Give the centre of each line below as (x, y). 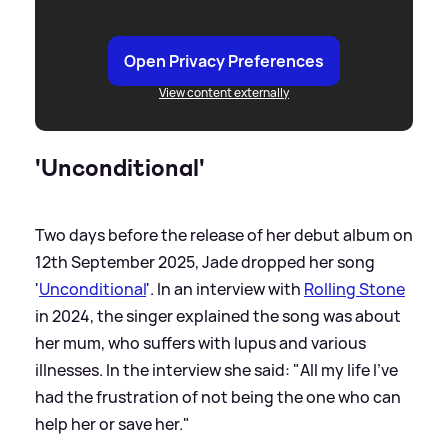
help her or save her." (112, 423)
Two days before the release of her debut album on (224, 234)
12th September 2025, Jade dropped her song (205, 261)
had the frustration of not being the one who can (218, 396)
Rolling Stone (354, 288)
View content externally (224, 92)
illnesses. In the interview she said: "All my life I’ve (216, 369)
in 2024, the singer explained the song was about (218, 315)
